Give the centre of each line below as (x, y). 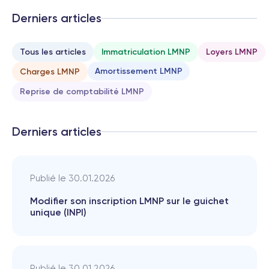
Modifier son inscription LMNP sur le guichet (129, 201)
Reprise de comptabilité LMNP (82, 92)
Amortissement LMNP (139, 71)
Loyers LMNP (232, 52)
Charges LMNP (50, 72)
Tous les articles (53, 52)
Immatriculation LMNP (146, 52)
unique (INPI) (58, 213)
